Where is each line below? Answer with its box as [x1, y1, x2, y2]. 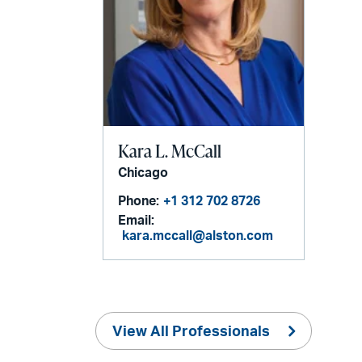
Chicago [118, 166, 169, 180]
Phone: [118, 195, 160, 208]
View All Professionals [112, 324, 271, 339]
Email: [118, 214, 155, 228]
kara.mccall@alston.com [122, 229, 274, 243]
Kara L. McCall [118, 138, 222, 164]
